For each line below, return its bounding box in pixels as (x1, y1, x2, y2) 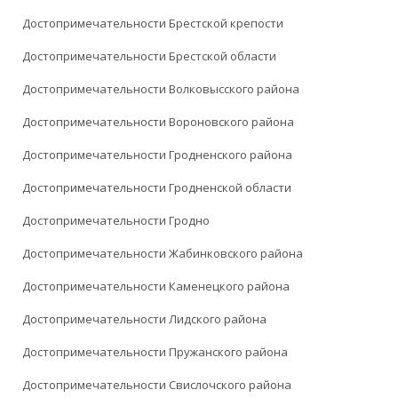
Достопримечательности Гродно (22, 212, 210, 229)
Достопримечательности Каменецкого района (22, 278, 290, 295)
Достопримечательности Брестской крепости (22, 15, 283, 32)
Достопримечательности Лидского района (22, 311, 267, 328)
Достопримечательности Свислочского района (22, 377, 291, 394)
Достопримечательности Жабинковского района (22, 245, 303, 262)
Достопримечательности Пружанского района (22, 344, 288, 361)
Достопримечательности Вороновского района (22, 114, 294, 131)
